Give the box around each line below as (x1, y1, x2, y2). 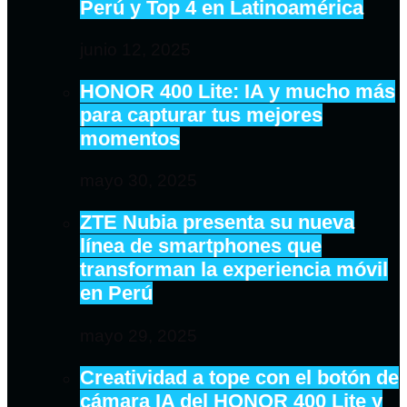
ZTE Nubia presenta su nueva (80, 211, 354, 234)
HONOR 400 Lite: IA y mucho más (80, 79, 395, 103)
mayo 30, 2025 (80, 171, 197, 191)
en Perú (80, 282, 153, 305)
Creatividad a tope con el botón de (80, 365, 399, 389)
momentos (80, 126, 180, 150)
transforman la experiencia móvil (80, 258, 388, 282)
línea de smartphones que (80, 234, 322, 258)
